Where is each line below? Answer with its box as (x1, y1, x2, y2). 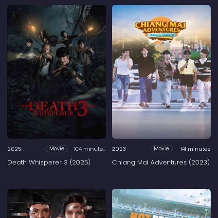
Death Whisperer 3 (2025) (7, 158, 91, 167)
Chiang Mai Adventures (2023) (112, 158, 210, 167)
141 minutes (181, 145, 211, 153)
